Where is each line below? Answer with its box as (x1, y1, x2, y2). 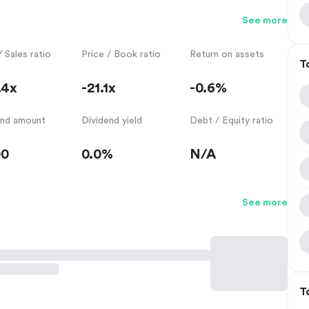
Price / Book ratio (81, 49, 161, 59)
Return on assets (190, 49, 265, 59)
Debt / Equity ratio (190, 115, 274, 126)
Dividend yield (81, 115, 142, 126)
